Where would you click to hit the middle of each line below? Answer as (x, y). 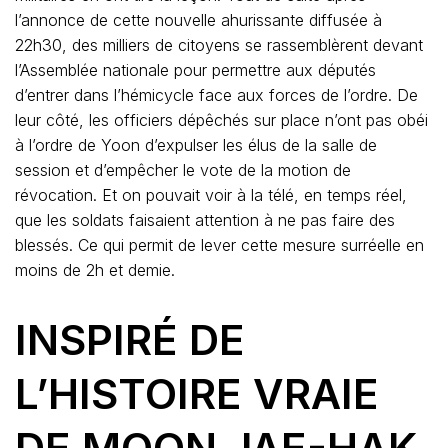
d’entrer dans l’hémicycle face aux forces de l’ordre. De (216, 95)
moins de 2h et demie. (97, 270)
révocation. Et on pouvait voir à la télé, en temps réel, (211, 195)
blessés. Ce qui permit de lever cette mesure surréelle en (219, 245)
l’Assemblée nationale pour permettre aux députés (195, 70)
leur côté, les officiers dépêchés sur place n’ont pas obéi (221, 120)
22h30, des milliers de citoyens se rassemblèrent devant (219, 45)
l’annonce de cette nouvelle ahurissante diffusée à (198, 20)
